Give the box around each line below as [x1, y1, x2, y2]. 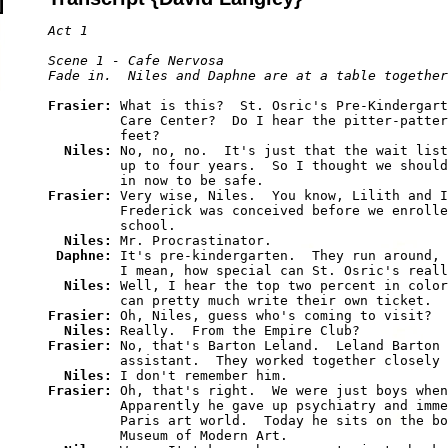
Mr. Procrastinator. [120, 233, 272, 249]
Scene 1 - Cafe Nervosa [48, 53, 224, 69]
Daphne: [56, 248, 120, 264]
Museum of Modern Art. [48, 428, 288, 444]
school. [48, 218, 176, 234]
